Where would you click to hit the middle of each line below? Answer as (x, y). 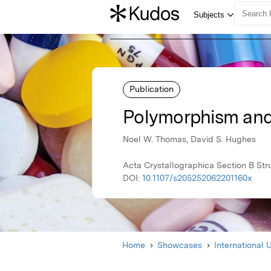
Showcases (180, 245)
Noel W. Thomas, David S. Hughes (189, 139)
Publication (152, 89)
